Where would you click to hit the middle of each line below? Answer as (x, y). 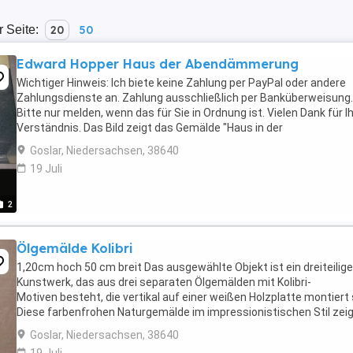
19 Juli (46, 169)
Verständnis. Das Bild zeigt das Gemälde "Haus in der (150, 128)
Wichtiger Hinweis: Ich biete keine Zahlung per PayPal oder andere (181, 83)
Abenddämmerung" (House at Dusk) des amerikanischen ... (165, 143)
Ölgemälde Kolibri (75, 248)
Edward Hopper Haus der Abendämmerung (158, 64)
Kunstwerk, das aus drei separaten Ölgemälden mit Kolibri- (164, 282)
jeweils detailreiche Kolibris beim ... (103, 327)
